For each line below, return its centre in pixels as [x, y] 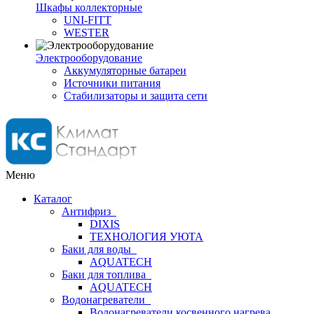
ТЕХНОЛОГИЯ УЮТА [146, 237]
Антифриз [89, 211]
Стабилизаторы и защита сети [136, 96]
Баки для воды [99, 249]
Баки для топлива [107, 274]
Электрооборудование [89, 58]
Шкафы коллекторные [89, 7]
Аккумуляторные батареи [125, 70]
